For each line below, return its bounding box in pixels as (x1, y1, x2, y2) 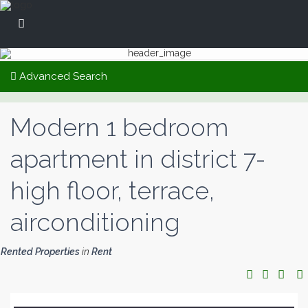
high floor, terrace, (10, 176, 214, 205)
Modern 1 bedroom (10, 113, 228, 142)
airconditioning (10, 208, 180, 236)
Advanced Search (16, 70, 107, 82)
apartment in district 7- (10, 144, 265, 173)
